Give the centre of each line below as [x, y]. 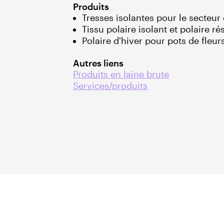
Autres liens [98, 63]
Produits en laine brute [121, 74]
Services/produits [110, 85]
